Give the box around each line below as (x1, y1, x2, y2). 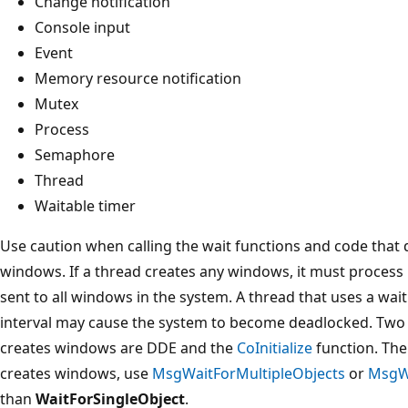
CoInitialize (237, 337, 312, 358)
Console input (35, 16, 130, 37)
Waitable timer (35, 195, 136, 216)
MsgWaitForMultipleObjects (152, 362, 345, 383)
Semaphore (35, 144, 115, 165)
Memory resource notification (35, 67, 241, 88)
